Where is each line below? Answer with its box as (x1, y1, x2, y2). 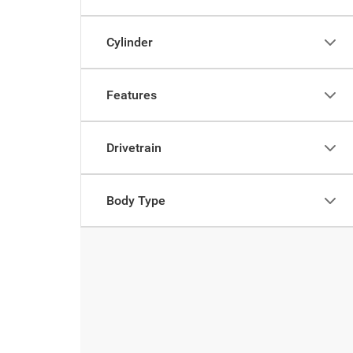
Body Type (106, 193, 165, 208)
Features (106, 87, 157, 102)
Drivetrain (106, 140, 162, 155)
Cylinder (106, 35, 153, 50)
